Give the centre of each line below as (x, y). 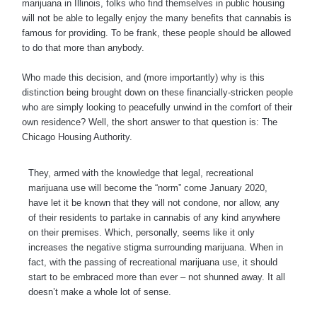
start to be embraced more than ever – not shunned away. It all (157, 277)
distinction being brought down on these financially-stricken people (157, 92)
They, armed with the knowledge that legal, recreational (141, 173)
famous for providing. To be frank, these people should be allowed (156, 33)
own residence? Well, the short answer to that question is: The (150, 122)
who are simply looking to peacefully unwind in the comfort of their (157, 107)
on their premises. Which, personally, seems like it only (142, 232)
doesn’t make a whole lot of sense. (100, 292)
